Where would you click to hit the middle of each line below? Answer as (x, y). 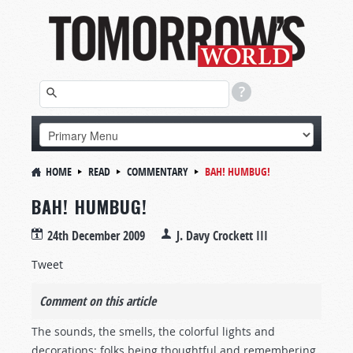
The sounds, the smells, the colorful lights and (153, 331)
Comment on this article (98, 301)
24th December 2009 (96, 236)
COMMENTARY (158, 171)
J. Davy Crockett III (222, 236)
